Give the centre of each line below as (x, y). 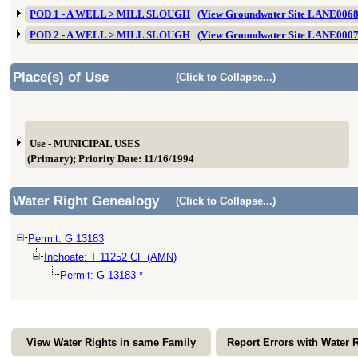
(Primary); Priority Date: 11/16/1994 (111, 159)
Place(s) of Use (61, 77)
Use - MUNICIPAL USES (85, 144)
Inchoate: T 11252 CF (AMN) (110, 257)
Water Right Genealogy (86, 201)
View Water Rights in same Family (111, 342)
